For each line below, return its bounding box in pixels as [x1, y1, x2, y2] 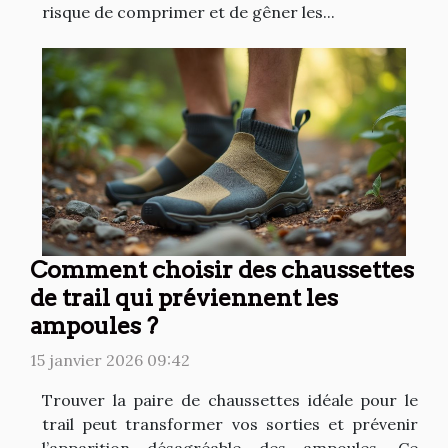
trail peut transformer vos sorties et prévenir [42, 413, 418, 434]
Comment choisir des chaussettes [30, 254, 414, 284]
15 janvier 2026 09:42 [30, 349, 190, 370]
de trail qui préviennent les [30, 282, 338, 312]
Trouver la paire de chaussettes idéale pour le [42, 389, 418, 410]
